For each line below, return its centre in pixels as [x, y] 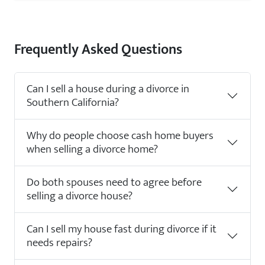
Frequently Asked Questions [98, 49]
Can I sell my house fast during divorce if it [122, 229]
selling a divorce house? [80, 195]
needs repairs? [59, 242]
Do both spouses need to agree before [114, 182]
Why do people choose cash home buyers [120, 135]
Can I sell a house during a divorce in [108, 88]
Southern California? [73, 102]
